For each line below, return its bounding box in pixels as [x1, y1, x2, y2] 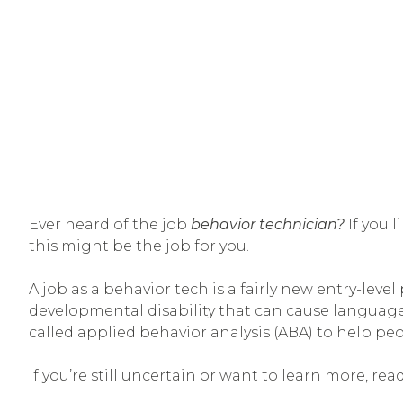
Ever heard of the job [29, 215, 191, 233]
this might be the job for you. [29, 237, 249, 255]
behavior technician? [191, 215, 348, 233]
